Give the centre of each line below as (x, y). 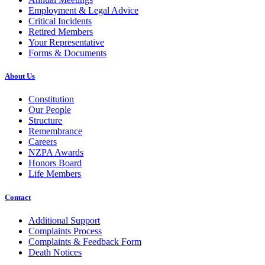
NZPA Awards (56, 153)
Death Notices (55, 252)
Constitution (51, 99)
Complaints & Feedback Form (85, 241)
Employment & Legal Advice (83, 10)
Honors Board (55, 163)
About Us (20, 76)
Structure (45, 121)
